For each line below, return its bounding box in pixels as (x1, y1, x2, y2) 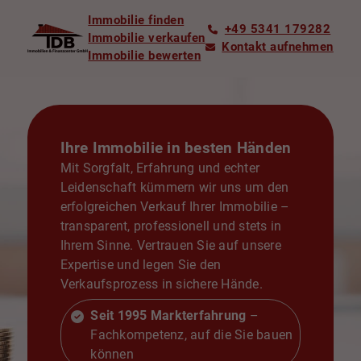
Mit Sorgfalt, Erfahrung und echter (60, 160, 260, 176)
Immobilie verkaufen (88, 31, 205, 45)
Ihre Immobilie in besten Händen (60, 139, 292, 157)
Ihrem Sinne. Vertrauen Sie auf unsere (60, 237, 281, 253)
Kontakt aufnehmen (222, 40, 334, 54)
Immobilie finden (88, 14, 185, 27)
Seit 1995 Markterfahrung (90, 307, 247, 323)
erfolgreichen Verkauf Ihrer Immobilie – (60, 198, 290, 214)
